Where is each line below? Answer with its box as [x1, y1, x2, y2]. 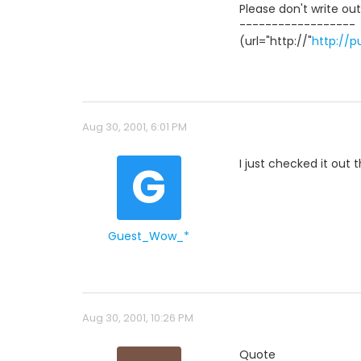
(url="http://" [239, 33, 312, 50]
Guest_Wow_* [108, 228, 189, 245]
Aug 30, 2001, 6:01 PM [82, 119, 187, 135]
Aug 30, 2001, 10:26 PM [82, 310, 193, 326]
